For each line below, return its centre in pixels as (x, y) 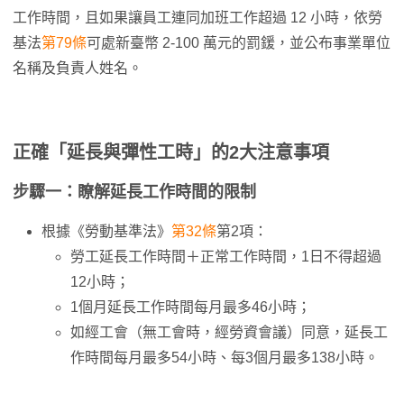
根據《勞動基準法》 (106, 231)
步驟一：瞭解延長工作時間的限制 (134, 192)
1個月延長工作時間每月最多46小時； (191, 307)
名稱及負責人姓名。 (78, 68)
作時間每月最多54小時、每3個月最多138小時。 (225, 358)
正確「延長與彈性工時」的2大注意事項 (171, 152)
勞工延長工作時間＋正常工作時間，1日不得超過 (226, 257)
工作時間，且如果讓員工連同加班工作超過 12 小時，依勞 (197, 18)
